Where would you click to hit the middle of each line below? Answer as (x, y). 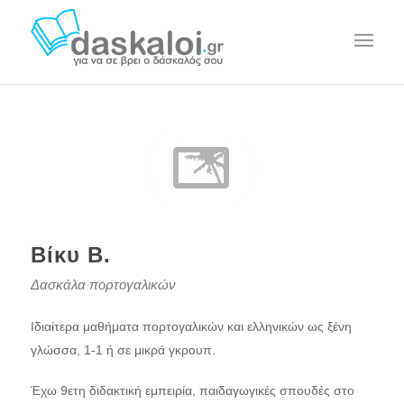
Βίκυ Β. (70, 255)
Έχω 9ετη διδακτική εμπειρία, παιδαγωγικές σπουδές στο (192, 391)
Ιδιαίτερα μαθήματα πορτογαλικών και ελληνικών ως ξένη (191, 326)
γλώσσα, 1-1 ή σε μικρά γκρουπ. (123, 349)
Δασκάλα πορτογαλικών (103, 285)
